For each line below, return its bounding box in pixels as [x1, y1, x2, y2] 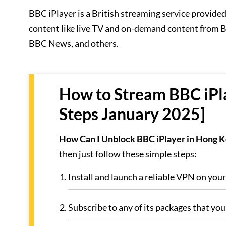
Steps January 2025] [59, 104, 205, 124]
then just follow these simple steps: [59, 148, 197, 159]
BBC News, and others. [29, 38, 119, 49]
